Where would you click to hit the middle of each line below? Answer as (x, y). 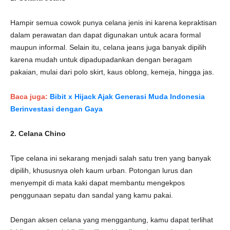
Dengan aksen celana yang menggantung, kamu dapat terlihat (112, 220)
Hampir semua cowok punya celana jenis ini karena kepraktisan (113, 23)
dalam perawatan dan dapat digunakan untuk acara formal (106, 35)
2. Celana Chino (38, 133)
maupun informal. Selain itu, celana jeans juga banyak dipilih (108, 47)
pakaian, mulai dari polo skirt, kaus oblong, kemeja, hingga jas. (112, 72)
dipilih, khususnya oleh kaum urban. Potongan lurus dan (101, 170)
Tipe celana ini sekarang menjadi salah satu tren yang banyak (111, 158)
